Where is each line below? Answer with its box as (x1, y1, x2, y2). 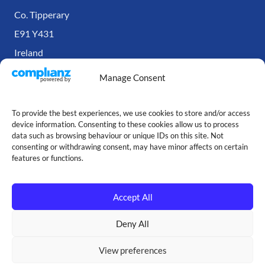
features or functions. (12, 153, 83, 163)
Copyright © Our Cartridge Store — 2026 (69, 203, 196, 213)
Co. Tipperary (14, 9, 69, 21)
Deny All (116, 218, 149, 229)
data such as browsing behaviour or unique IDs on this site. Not (12, 131, 224, 140)
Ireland (14, 47, 43, 59)
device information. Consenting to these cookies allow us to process (12, 119, 239, 129)
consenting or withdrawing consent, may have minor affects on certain (12, 142, 248, 151)
